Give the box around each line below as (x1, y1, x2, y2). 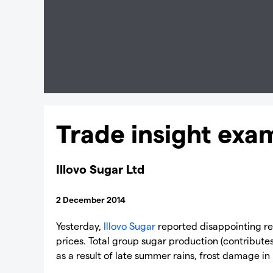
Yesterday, (56, 220, 104, 232)
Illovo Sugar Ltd (56, 161, 144, 176)
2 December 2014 (56, 194, 127, 205)
